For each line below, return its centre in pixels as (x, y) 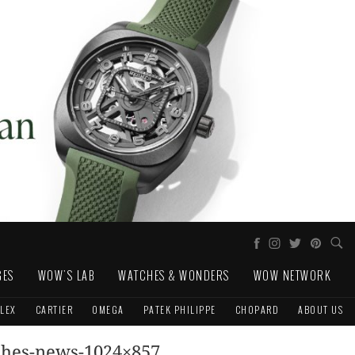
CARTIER (54, 309)
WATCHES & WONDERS (174, 275)
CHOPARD (257, 309)
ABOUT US (321, 309)
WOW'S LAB (66, 275)
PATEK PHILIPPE (179, 309)
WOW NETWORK (292, 275)
